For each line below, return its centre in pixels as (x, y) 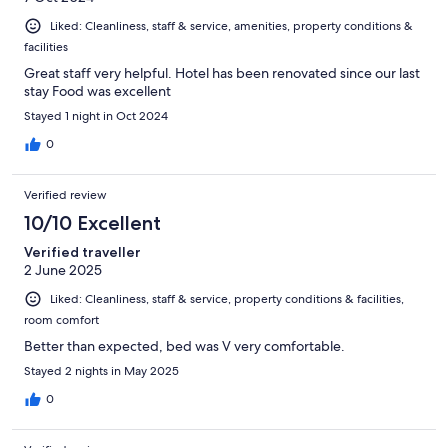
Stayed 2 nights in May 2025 (101, 371)
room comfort (61, 320)
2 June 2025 (63, 270)
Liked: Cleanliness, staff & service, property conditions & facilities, (227, 299)
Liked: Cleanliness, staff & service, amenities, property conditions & (231, 26)
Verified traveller (82, 252)
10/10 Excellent (92, 223)
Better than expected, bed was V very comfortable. (184, 346)
